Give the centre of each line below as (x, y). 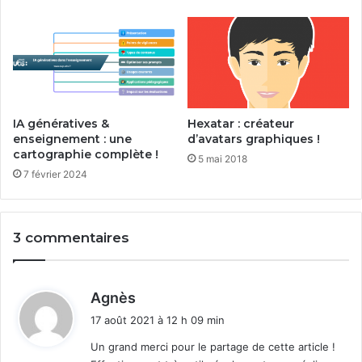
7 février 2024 (55, 174)
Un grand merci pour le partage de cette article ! (213, 346)
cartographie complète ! (86, 154)
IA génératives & (61, 123)
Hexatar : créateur (241, 123)
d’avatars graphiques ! (254, 139)
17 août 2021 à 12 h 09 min (158, 320)
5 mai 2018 (223, 158)
